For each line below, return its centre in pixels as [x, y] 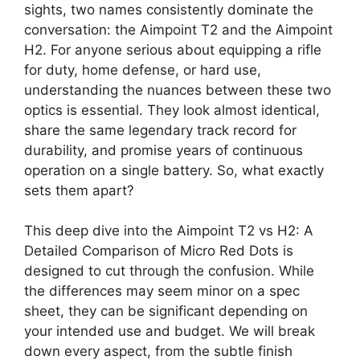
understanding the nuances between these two [178, 90]
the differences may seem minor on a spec [162, 291]
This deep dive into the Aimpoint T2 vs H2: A [169, 231]
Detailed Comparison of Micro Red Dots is [159, 251]
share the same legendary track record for [160, 130]
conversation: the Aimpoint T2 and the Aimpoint [178, 29]
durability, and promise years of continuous [164, 150]
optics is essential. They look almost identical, [172, 110]
